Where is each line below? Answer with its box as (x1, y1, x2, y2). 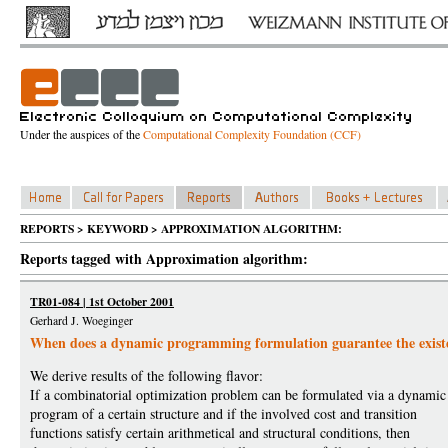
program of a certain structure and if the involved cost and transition (30, 404, 417, 423)
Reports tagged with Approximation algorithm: (20, 248, 308, 269)
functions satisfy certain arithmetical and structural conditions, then (30, 423, 410, 442)
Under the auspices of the (20, 126, 143, 142)
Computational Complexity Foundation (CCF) (143, 126, 361, 142)
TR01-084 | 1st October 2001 (30, 293, 174, 310)
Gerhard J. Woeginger (30, 313, 133, 328)
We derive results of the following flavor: (30, 366, 263, 385)
